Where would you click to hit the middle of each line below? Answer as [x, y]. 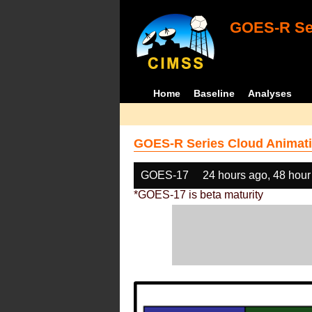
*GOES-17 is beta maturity [198, 195]
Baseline [214, 93]
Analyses [270, 93]
